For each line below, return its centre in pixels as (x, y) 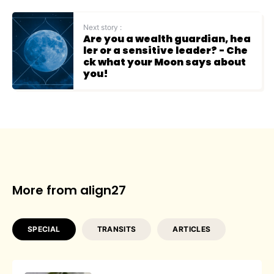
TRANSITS (117, 229)
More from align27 (69, 191)
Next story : (102, 28)
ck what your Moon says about (165, 62)
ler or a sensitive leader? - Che (165, 51)
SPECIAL (44, 229)
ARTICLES (192, 229)
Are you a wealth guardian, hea (167, 39)
